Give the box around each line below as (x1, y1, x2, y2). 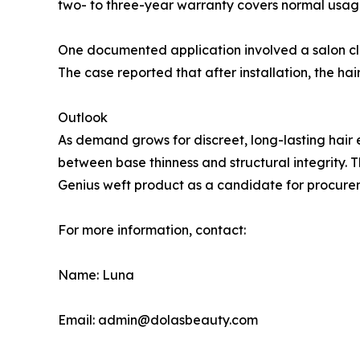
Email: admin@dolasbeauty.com (58, 311, 258, 328)
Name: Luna (58, 266, 134, 283)
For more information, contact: (58, 221, 246, 238)
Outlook (58, 108, 108, 125)
